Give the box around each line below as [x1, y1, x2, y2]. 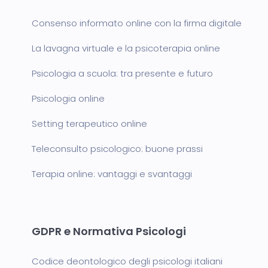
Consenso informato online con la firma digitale [32, 17, 242, 29]
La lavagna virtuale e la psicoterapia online [32, 42, 220, 54]
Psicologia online [32, 92, 105, 105]
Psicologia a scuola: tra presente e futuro [32, 67, 213, 80]
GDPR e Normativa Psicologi [32, 224, 186, 239]
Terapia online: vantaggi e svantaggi [32, 167, 192, 180]
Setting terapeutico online [32, 117, 147, 130]
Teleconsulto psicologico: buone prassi [32, 142, 203, 155]
